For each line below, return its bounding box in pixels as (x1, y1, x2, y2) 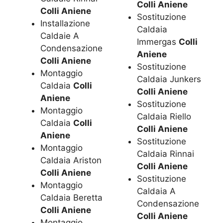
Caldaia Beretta (40, 192, 103, 203)
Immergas (137, 37, 179, 47)
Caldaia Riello (137, 111, 192, 122)
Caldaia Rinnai (137, 149, 195, 159)
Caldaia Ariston (40, 155, 102, 165)
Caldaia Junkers (137, 74, 202, 85)
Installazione (40, 18, 90, 28)
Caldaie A (40, 30, 79, 41)
